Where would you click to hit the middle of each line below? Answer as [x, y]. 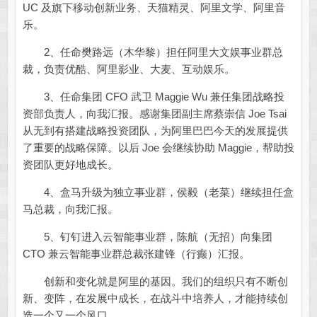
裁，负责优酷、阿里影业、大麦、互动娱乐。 [128, 69]
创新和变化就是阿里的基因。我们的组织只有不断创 [155, 282]
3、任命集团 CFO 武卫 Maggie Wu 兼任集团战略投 [153, 97]
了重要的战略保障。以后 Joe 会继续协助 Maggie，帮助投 [158, 148]
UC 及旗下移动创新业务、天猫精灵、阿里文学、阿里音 [154, 8]
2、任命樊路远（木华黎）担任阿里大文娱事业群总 [152, 52]
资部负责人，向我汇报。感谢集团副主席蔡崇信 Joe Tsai [154, 114]
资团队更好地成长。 [70, 165]
